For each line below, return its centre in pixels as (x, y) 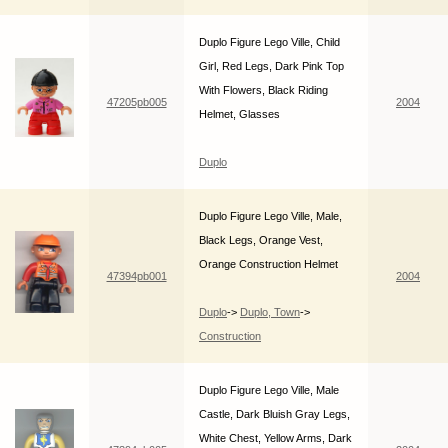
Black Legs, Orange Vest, (261, 240)
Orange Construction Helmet (268, 264)
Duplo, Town (270, 312)
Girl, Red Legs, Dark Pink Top (271, 66)
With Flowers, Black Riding (263, 90)
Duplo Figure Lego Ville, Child (269, 42)
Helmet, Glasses (239, 114)
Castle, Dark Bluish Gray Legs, (274, 414)
